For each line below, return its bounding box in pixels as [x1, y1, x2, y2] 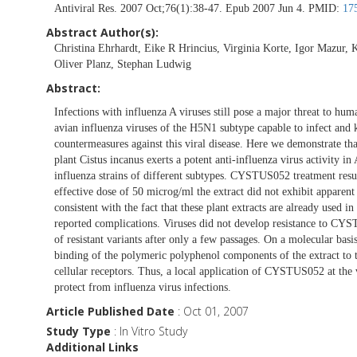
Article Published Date [46, 303, 175, 319]
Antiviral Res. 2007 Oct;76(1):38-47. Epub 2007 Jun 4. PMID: [54, 2, 343, 14]
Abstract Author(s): [46, 24, 159, 40]
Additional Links [46, 339, 139, 355]
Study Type [46, 323, 111, 339]
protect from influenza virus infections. [54, 280, 231, 293]
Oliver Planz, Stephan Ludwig [54, 57, 191, 70]
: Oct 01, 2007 [175, 303, 249, 319]
